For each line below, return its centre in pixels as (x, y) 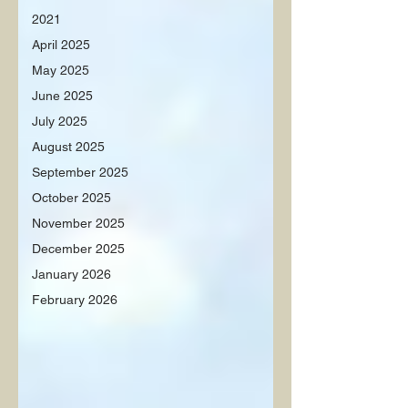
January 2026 (71, 274)
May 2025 (61, 70)
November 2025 (78, 223)
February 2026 (75, 300)
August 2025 (68, 147)
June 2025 (62, 96)
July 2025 (60, 121)
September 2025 (80, 172)
